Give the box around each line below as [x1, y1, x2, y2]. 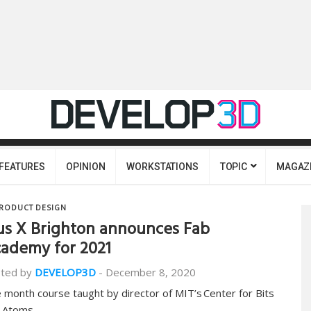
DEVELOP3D [35, 265, 96, 279]
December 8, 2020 [106, 265, 196, 279]
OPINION [66, 161, 106, 172]
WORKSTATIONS [126, 161, 199, 172]
